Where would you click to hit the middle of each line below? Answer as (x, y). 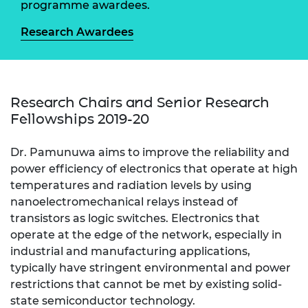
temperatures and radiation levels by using (131, 185)
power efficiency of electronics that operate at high (154, 168)
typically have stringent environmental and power (151, 267)
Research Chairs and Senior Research (140, 102)
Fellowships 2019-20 (80, 119)
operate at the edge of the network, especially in (146, 234)
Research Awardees (77, 32)
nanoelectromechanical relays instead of (124, 201)
